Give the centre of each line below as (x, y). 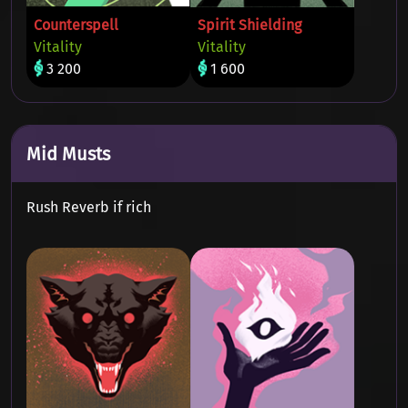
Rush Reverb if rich (89, 207)
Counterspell (76, 25)
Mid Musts (68, 154)
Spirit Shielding (250, 25)
